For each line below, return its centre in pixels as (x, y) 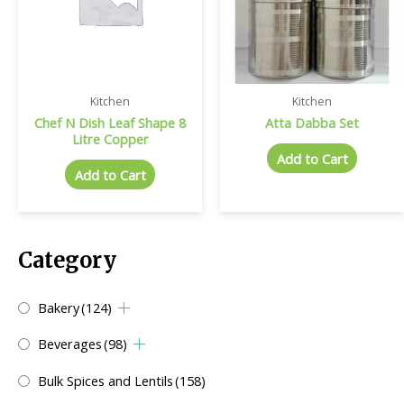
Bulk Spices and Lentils (106, 381)
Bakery (59, 307)
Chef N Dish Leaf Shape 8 (110, 122)
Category (67, 261)
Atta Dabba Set (312, 122)
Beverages (70, 344)
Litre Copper (110, 138)
